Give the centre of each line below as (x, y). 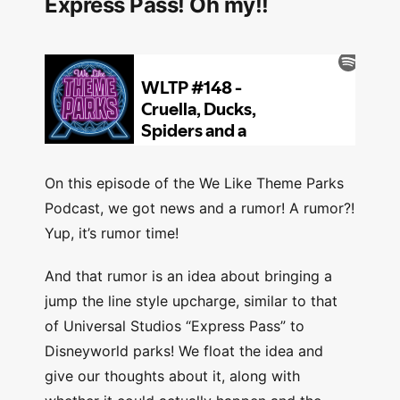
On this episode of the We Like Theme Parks (194, 183)
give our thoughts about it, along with (172, 376)
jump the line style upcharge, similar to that (191, 301)
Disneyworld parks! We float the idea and (184, 351)
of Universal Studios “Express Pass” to (175, 326)
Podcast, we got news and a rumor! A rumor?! (200, 208)
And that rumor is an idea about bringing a (188, 276)
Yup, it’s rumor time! (112, 233)
